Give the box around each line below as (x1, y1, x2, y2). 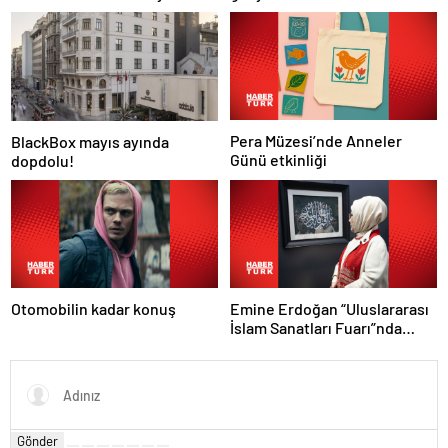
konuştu (230, 336, 288, 356)
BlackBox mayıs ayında (11, 131, 169, 151)
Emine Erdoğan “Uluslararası (230, 298, 429, 318)
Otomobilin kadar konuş (11, 298, 176, 318)
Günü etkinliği (230, 150, 327, 170)
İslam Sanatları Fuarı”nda (230, 317, 402, 337)
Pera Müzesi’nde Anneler (230, 131, 402, 151)
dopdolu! (11, 150, 74, 170)
